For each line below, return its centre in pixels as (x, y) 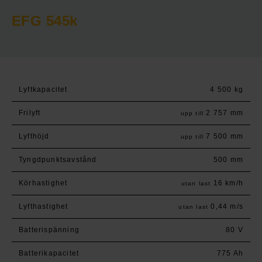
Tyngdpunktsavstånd (58, 160)
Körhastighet (43, 183)
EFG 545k (45, 21)
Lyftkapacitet (43, 90)
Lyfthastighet (44, 207)
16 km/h (227, 183)
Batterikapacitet (49, 254)
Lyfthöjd (34, 137)
